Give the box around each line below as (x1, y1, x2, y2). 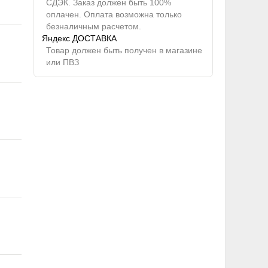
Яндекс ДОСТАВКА (42, 33, 117, 44)
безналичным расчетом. (45, 22, 141, 32)
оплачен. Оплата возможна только (45, 10, 182, 20)
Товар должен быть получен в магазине (45, 45, 202, 56)
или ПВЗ (45, 57, 79, 68)
